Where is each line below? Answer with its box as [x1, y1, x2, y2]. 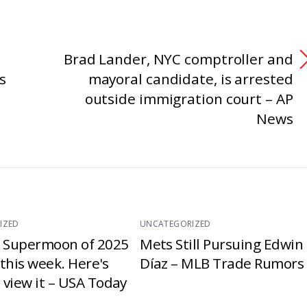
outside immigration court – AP [84, 88, 293, 108]
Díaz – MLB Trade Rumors [140, 253, 304, 273]
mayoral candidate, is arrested [88, 69, 293, 88]
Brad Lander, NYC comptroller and [63, 49, 293, 69]
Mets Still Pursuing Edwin [140, 234, 304, 254]
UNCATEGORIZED [140, 217, 211, 230]
